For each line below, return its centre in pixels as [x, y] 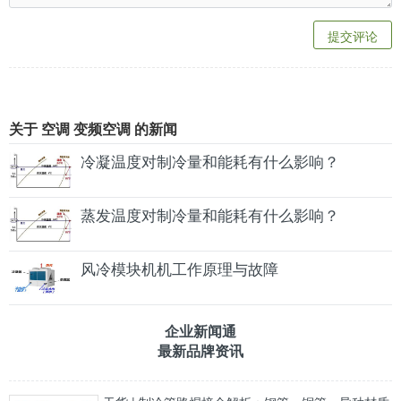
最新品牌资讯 [200, 351]
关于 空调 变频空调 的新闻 [93, 129]
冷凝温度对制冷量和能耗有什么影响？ [210, 161]
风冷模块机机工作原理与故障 [179, 269]
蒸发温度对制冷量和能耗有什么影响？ [210, 215]
